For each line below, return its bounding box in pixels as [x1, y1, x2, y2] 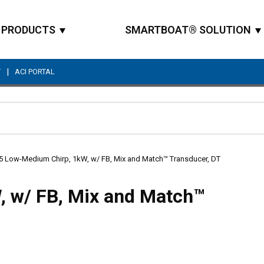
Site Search [131, 118, 176, 129]
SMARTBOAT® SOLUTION [125, 23, 251, 36]
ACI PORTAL [15, 67, 55, 76]
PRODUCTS [1, 23, 55, 36]
